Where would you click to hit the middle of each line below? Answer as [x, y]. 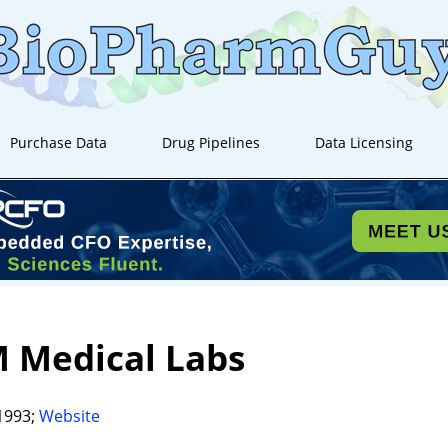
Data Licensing [364, 142]
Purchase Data [59, 142]
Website [69, 415]
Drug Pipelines [211, 142]
